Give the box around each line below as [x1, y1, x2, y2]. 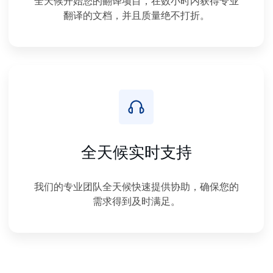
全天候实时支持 [80, 141, 192, 161]
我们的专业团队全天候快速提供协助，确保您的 [34, 180, 239, 193]
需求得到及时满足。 [92, 194, 180, 207]
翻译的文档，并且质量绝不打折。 [63, 9, 210, 21]
